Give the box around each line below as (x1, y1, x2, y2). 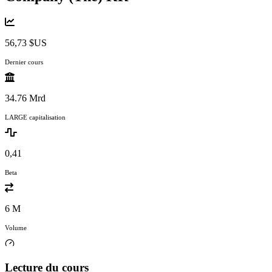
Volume (5, 223, 27, 231)
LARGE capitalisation (5, 113, 66, 121)
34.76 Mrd (5, 92, 46, 103)
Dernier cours (5, 58, 43, 66)
